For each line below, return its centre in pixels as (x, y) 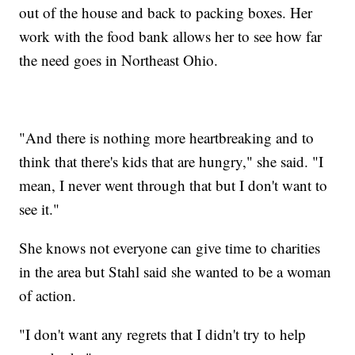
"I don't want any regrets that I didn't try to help (163, 334)
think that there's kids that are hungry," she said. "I (172, 162)
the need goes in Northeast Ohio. (119, 60)
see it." (40, 209)
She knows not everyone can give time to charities (170, 248)
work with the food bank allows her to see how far (171, 36)
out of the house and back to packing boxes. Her (166, 13)
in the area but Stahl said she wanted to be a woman (176, 272)
